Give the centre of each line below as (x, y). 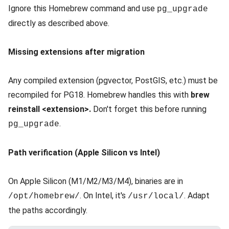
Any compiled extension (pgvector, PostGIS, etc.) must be (113, 80)
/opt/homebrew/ (44, 196)
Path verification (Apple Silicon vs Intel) (84, 152)
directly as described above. (59, 23)
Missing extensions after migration (76, 52)
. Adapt (197, 195)
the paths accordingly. (48, 210)
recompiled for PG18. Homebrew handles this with (99, 95)
